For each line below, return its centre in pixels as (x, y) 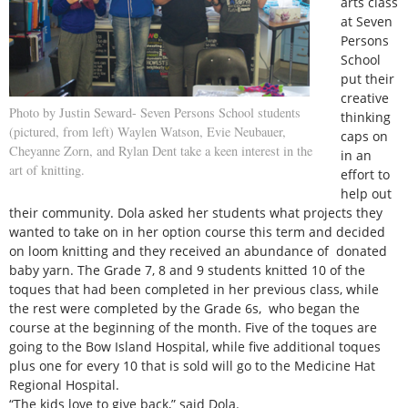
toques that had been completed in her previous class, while (194, 289)
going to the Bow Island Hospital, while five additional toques (195, 346)
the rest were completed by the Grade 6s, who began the (184, 308)
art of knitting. (47, 170)
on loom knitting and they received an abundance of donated (198, 250)
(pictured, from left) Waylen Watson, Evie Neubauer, (148, 132)
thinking (366, 117)
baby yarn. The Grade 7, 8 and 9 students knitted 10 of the (187, 270)
